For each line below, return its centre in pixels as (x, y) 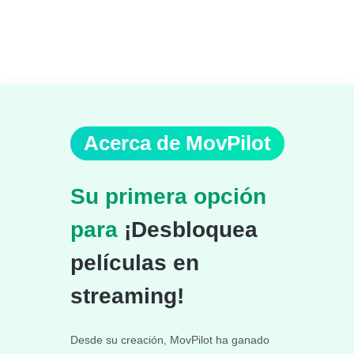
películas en (134, 262)
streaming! (127, 296)
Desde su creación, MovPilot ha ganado (169, 339)
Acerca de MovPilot (177, 143)
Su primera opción (168, 196)
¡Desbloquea (187, 229)
